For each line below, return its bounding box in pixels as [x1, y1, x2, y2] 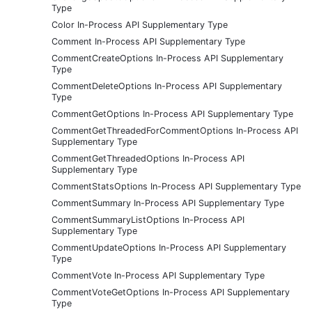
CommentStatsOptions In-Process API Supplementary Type [52, 180, 301, 192]
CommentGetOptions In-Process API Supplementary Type [52, 108, 293, 119]
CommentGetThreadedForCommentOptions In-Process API [52, 125, 298, 136]
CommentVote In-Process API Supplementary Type [52, 270, 265, 281]
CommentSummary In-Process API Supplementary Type [52, 197, 284, 208]
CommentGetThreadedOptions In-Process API [52, 153, 244, 164]
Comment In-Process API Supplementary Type [52, 36, 245, 47]
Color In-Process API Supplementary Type [52, 19, 228, 30]
